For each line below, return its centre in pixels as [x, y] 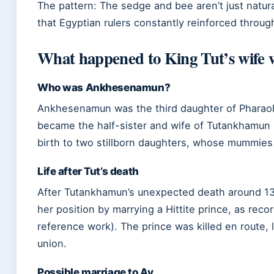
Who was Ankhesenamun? [104, 88]
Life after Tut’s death [88, 172]
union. [52, 244]
